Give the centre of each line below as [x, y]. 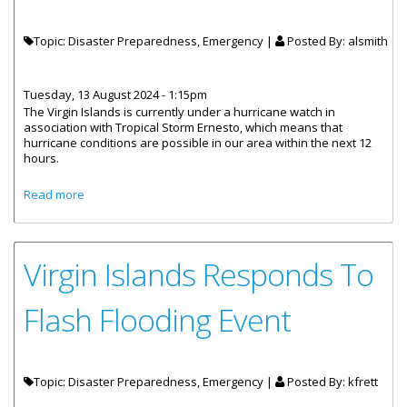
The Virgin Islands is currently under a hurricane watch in [179, 112]
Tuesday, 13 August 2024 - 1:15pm [115, 94]
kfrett [363, 382]
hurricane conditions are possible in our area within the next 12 [198, 143]
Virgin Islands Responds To [199, 274]
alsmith [368, 41]
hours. [41, 158]
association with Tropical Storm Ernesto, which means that [183, 127]
